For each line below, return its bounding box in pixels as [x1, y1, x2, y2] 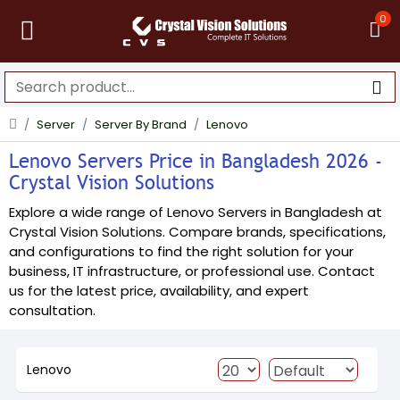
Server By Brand [95, 116, 187, 133]
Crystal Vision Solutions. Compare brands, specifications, [9, 222, 386, 241]
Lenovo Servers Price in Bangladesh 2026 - [9, 149, 382, 173]
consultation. [9, 301, 96, 320]
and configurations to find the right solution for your [9, 242, 354, 261]
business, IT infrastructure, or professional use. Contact [9, 262, 375, 280]
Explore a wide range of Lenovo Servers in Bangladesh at [9, 203, 382, 221]
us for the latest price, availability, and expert [9, 281, 309, 300]
